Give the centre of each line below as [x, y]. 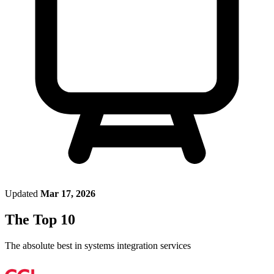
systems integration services [138, 245]
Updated [21, 193]
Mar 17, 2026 [68, 193]
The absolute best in [45, 245]
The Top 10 [40, 219]
